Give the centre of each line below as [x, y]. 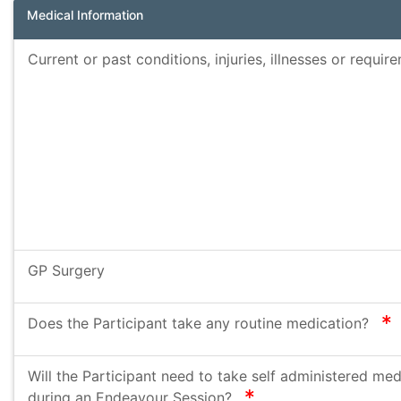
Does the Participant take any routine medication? [200, 323]
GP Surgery [66, 270]
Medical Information [85, 15]
